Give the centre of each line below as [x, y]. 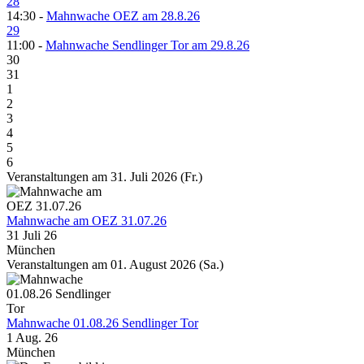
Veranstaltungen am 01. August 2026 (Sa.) [115, 265]
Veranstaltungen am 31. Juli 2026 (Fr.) [104, 177]
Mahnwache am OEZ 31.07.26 [87, 221]
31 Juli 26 [32, 236]
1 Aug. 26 [32, 338]
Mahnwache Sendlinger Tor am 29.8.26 [147, 45]
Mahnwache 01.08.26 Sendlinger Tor [102, 323]
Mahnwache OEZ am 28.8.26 [123, 16]
